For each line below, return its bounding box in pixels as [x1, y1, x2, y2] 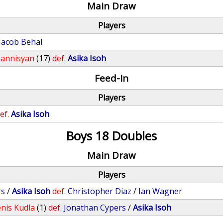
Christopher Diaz [68, 186, 132, 197]
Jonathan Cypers [64, 202, 126, 213]
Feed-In [94, 72, 128, 84]
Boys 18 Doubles [66, 127, 157, 144]
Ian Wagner [138, 186, 183, 197]
